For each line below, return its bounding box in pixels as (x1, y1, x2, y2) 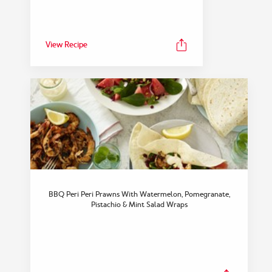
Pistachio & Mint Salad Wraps (90, 200, 188, 209)
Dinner (100, 129, 172, 161)
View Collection (101, 194, 171, 207)
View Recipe (46, 39, 87, 50)
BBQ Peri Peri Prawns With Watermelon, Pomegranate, (48, 189, 230, 199)
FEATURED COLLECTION (66, 122, 206, 132)
